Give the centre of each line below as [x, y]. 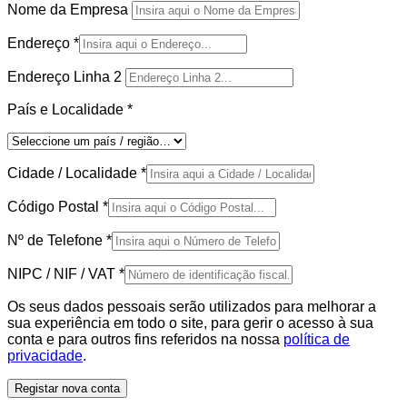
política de [317, 340]
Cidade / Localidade [74, 174]
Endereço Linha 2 [66, 77]
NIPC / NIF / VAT [63, 274]
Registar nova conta [67, 389]
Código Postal [55, 207]
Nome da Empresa [69, 10]
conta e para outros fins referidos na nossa [145, 340]
